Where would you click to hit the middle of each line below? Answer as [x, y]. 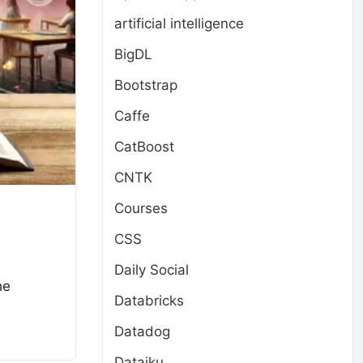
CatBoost [144, 147]
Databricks [149, 301]
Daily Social [152, 270]
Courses [141, 208]
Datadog [142, 331]
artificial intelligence [179, 23]
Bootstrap [146, 85]
